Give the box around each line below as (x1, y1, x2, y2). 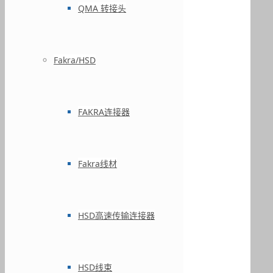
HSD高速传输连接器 (78, 210, 155, 221)
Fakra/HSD (54, 54, 96, 66)
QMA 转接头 (78, 2, 126, 14)
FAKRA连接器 (78, 106, 130, 118)
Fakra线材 (78, 158, 117, 169)
